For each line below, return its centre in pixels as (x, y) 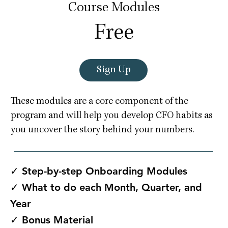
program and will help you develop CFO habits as (112, 116)
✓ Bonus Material (52, 220)
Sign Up (113, 70)
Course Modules (114, 8)
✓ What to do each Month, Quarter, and (106, 187)
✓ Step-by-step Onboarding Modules (99, 171)
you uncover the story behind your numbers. (102, 130)
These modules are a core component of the (99, 102)
